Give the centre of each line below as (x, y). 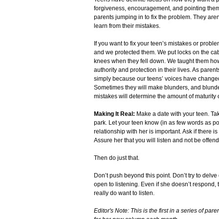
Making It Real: (115, 114)
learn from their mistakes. (127, 26)
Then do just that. (117, 158)
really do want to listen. (124, 193)
